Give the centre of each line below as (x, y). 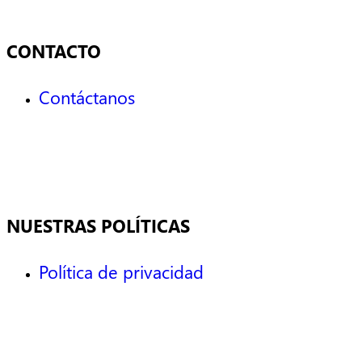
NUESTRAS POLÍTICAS (98, 226)
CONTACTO (54, 51)
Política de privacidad (121, 272)
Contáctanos (87, 97)
